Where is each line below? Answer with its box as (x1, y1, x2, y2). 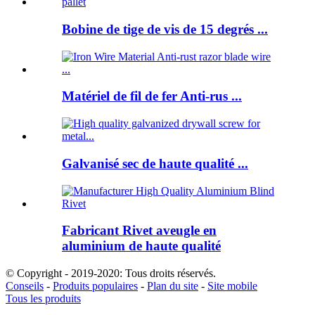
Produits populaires (53, 279, 138, 292)
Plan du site (147, 279, 198, 292)
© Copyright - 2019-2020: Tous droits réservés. (6, 266, 216, 279)
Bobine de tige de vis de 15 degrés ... (62, 21, 268, 37)
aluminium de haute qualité (62, 238, 221, 254)
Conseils (6, 279, 44, 292)
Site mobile (207, 279, 257, 292)
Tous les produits (6, 292, 81, 304)
